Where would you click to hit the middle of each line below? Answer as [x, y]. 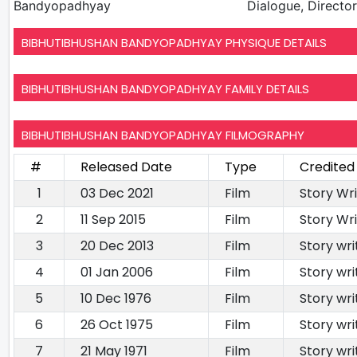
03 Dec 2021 [117, 193]
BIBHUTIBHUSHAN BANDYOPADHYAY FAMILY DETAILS [165, 88]
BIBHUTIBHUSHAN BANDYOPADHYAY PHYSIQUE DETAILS [174, 42]
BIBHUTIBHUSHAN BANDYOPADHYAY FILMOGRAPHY [163, 135]
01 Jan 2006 [117, 272]
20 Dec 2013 [117, 245]
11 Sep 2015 [113, 219]
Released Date [126, 167]
